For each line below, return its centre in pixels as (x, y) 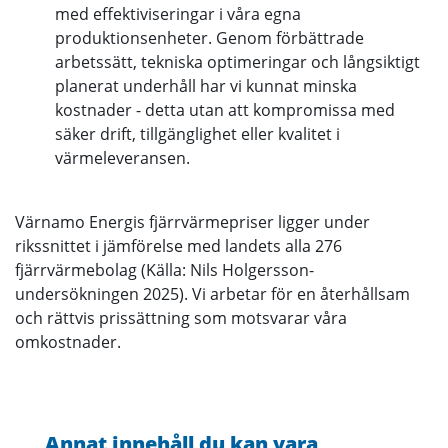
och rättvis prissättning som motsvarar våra (181, 317)
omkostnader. (68, 341)
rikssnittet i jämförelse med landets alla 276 (178, 245)
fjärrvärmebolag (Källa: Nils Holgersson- (164, 269)
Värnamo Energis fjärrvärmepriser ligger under (192, 221)
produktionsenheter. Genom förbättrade (209, 37)
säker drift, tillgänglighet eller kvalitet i (197, 133)
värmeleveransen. (122, 157)
